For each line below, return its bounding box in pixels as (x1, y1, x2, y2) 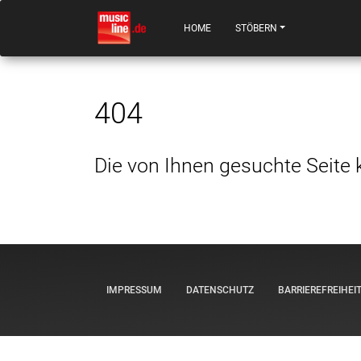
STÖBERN (235, 23, 277, 34)
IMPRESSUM (106, 284, 162, 296)
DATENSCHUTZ (186, 284, 254, 296)
